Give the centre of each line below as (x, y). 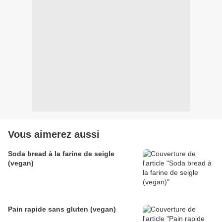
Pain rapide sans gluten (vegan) (62, 209)
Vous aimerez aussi (54, 135)
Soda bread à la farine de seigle (61, 154)
